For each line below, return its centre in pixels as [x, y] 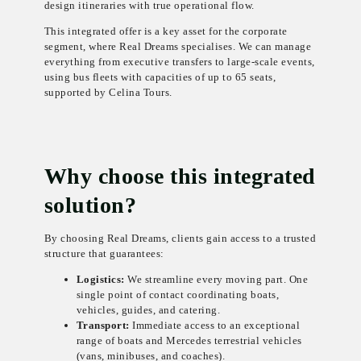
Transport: [103, 326]
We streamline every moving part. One [216, 280]
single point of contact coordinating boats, [178, 295]
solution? [90, 205]
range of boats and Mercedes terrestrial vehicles [189, 341]
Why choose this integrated [180, 176]
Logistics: [100, 280]
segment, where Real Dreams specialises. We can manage [178, 47]
